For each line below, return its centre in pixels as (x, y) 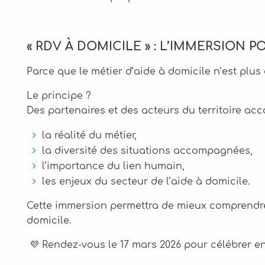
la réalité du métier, (89, 135)
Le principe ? (59, 96)
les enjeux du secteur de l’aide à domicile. (146, 182)
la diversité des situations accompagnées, (147, 151)
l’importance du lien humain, (113, 166)
